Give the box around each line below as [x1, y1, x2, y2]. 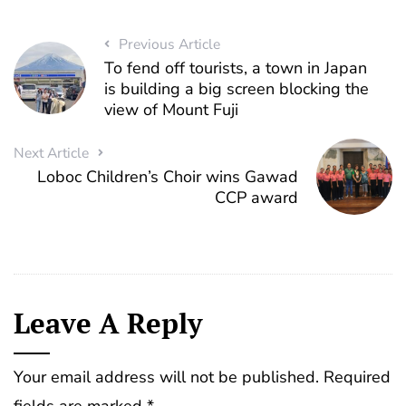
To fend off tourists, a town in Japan [103, 57, 367, 80]
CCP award [215, 187, 299, 209]
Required [324, 365, 391, 388]
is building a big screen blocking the [103, 78, 369, 101]
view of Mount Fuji [103, 99, 238, 121]
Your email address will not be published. [14, 365, 319, 388]
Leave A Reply [14, 304, 202, 342]
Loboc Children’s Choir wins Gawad [37, 166, 299, 188]
